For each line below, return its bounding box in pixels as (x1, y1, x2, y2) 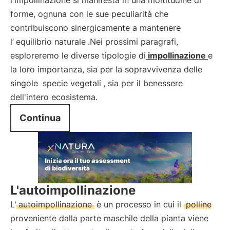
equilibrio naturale (16, 36, 86, 47)
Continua (20, 112, 61, 123)
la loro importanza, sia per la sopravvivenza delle (10, 64, 202, 74)
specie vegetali (43, 78, 101, 88)
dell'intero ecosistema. (10, 92, 98, 102)
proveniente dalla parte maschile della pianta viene (10, 213, 208, 223)
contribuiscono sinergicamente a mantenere (10, 23, 181, 33)
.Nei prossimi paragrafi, (88, 36, 178, 47)
